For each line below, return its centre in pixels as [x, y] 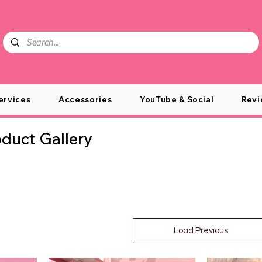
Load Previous [201, 231]
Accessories [85, 100]
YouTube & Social [177, 100]
